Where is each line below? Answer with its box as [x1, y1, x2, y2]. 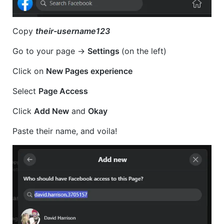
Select [12, 86, 38, 96]
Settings [87, 46, 121, 56]
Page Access [38, 86, 88, 96]
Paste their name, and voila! [12, 126, 117, 136]
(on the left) [121, 46, 166, 56]
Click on [12, 66, 46, 76]
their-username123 [35, 26, 110, 36]
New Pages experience [46, 66, 132, 76]
